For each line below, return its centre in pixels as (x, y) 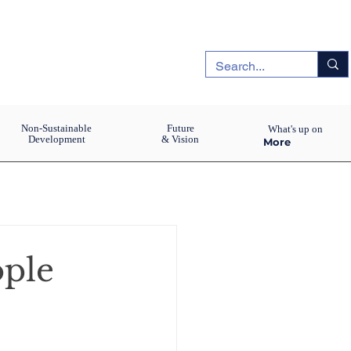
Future (180, 128)
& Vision (180, 139)
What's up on (295, 129)
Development (56, 139)
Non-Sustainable (56, 128)
